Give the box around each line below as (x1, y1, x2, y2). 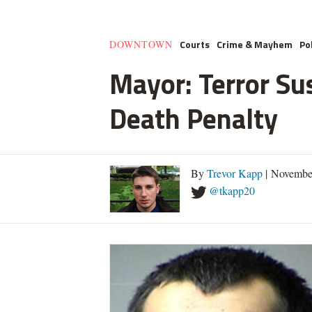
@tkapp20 (209, 183, 255, 198)
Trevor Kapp (207, 166, 263, 180)
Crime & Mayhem (217, 37, 292, 52)
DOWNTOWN (109, 38, 173, 51)
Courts (180, 37, 210, 52)
